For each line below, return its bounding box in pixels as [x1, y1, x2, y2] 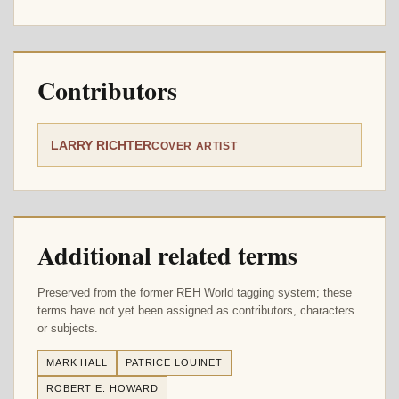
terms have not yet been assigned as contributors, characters [37, 303, 354, 317]
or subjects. [37, 321, 98, 335]
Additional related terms [37, 236, 297, 273]
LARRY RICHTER [51, 138, 151, 152]
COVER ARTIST [151, 139, 238, 152]
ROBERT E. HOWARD [46, 382, 159, 394]
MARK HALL [46, 356, 108, 368]
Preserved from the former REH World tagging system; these [37, 285, 352, 299]
